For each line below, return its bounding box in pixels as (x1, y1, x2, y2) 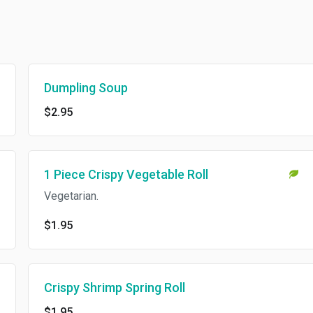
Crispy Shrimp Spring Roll (43, 280, 185, 295)
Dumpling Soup (43, 80, 128, 95)
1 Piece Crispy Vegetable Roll (43, 167, 208, 182)
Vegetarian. (43, 189, 99, 203)
